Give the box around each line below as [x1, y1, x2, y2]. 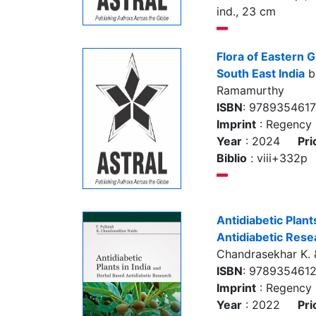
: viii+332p [247, 151, 308, 165]
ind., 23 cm [217, 4, 276, 18]
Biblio [217, 151, 247, 165]
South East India [217, 66, 305, 80]
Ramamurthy [217, 83, 284, 97]
